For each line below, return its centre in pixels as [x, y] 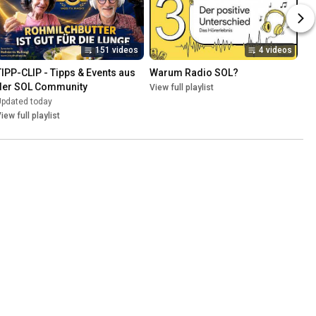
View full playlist [182, 88]
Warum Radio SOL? [194, 73]
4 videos [275, 50]
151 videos [117, 50]
